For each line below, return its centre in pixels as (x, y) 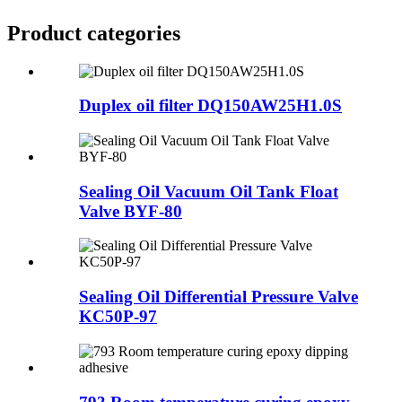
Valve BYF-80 (131, 211)
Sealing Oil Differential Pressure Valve (218, 297)
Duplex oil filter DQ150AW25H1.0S (210, 106)
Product (47, 33)
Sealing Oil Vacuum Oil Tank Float (209, 191)
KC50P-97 (118, 317)
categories (134, 33)
